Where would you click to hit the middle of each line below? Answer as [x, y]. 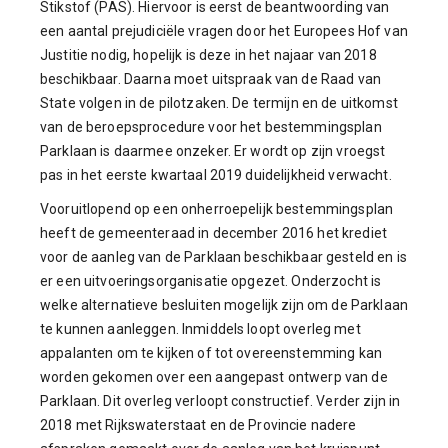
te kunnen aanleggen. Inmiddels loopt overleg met [200, 329]
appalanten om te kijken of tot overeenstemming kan [211, 353]
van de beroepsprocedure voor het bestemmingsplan [211, 127]
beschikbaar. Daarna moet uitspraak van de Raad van [211, 79]
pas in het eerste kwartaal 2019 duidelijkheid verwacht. [216, 175]
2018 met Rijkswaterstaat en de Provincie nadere [198, 425]
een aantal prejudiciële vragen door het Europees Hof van [224, 31]
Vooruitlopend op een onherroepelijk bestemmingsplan [217, 209]
